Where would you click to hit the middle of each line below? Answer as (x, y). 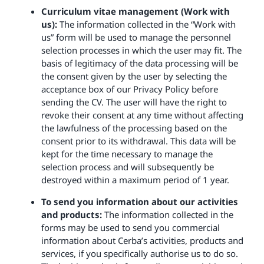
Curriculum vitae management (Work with (135, 11)
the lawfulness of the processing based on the (134, 128)
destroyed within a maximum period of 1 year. (135, 179)
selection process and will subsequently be (127, 166)
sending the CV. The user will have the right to (134, 102)
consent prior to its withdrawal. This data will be (138, 141)
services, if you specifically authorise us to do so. (139, 253)
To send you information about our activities (139, 201)
